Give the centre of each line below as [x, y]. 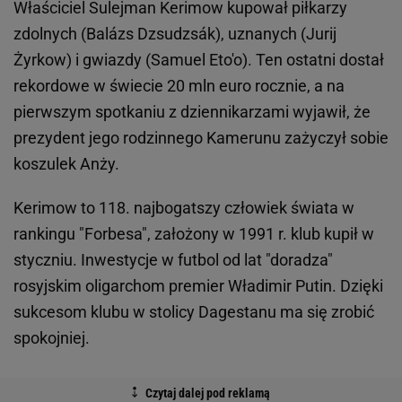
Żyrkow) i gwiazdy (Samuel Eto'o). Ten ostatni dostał [199, 60]
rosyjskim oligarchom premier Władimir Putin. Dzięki [198, 286]
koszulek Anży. [66, 164]
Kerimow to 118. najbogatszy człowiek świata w [184, 208]
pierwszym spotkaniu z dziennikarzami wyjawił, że [192, 112]
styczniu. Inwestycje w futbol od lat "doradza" [173, 260]
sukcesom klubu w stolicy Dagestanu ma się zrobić [194, 312]
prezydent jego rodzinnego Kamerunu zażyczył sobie [201, 138]
